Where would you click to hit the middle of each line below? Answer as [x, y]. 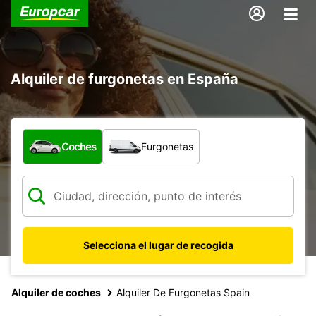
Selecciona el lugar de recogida [158, 245]
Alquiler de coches [56, 292]
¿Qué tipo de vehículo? [85, 136]
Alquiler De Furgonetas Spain [183, 292]
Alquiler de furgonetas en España [124, 79]
